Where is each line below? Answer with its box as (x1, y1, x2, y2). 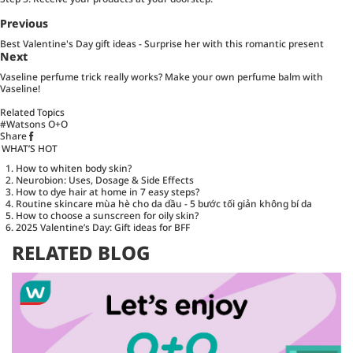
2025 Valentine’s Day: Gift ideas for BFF (16, 220, 190, 234)
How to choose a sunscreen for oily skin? (16, 208, 199, 222)
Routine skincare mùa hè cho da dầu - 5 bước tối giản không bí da (16, 196, 312, 210)
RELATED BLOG (12, 239, 150, 266)
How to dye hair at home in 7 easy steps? (16, 184, 199, 199)
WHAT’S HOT (2, 141, 58, 155)
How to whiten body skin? (16, 161, 132, 175)
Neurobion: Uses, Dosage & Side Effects (16, 173, 194, 187)
